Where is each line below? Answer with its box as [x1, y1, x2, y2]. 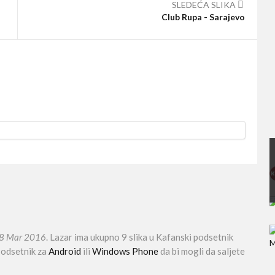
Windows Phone [92, 246, 158, 257]
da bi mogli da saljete [158, 246, 245, 257]
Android [48, 246, 81, 257]
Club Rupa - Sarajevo [161, 12, 245, 22]
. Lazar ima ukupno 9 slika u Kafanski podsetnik [46, 231, 233, 242]
